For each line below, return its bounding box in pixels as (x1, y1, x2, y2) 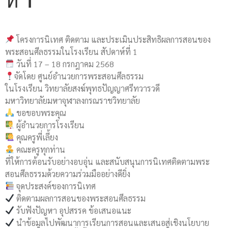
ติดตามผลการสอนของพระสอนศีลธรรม (14, 192, 146, 204)
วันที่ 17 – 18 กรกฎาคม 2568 (14, 58, 115, 69)
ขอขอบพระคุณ (14, 107, 67, 118)
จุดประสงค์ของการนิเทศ (14, 180, 96, 191)
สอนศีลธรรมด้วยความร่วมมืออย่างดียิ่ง (5, 168, 130, 179)
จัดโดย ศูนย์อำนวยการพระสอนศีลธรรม (14, 70, 144, 81)
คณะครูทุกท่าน (14, 144, 66, 155)
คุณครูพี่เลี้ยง (14, 131, 59, 142)
